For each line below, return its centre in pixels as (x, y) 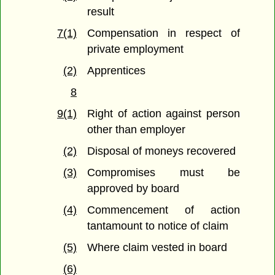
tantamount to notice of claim (158, 226)
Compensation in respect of (164, 33)
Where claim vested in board (157, 248)
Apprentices (117, 71)
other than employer (137, 130)
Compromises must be (164, 173)
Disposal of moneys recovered (162, 151)
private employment (136, 49)
